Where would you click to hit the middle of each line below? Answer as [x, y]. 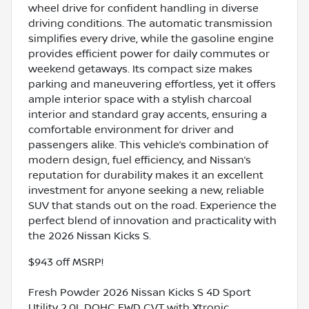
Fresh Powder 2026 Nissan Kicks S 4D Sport [140, 292]
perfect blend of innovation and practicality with [152, 220]
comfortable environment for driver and [131, 129]
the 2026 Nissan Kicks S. [90, 236]
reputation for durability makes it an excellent [146, 175]
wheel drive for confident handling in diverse [143, 8]
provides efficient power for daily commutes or [149, 53]
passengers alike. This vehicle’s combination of [148, 144]
